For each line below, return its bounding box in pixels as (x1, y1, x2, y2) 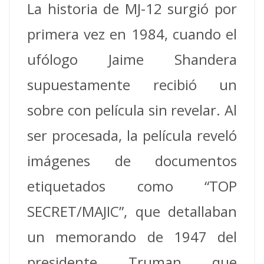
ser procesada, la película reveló (27, 125, 237, 145)
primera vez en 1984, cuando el (27, 24, 237, 44)
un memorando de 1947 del (27, 226, 237, 246)
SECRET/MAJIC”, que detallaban (27, 201, 237, 221)
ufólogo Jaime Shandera (27, 49, 237, 69)
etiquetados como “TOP (27, 176, 237, 196)
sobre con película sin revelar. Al (27, 100, 237, 120)
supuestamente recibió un (27, 74, 237, 94)
